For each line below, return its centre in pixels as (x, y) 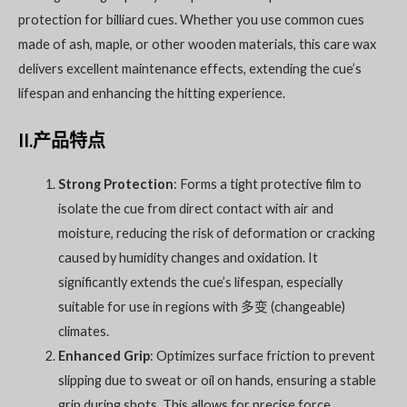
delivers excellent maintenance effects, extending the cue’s (190, 68)
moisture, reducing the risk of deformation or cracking (216, 233)
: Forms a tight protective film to (267, 184)
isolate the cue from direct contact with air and (195, 209)
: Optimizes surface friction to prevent (262, 356)
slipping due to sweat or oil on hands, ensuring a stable (217, 381)
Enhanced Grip (104, 356)
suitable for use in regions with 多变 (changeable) (201, 307)
